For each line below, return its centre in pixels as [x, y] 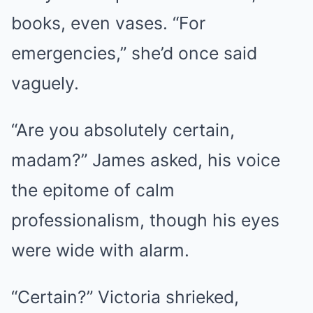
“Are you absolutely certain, [123, 130]
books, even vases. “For [108, 23]
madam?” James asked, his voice [146, 160]
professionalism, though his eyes [145, 220]
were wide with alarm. [100, 250]
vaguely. [45, 83]
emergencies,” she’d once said [134, 53]
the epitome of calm [93, 190]
